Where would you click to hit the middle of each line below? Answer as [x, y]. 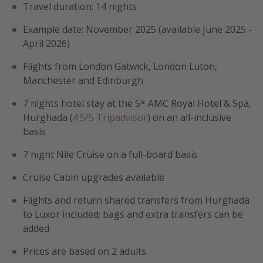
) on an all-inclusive [189, 118]
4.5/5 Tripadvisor [110, 118]
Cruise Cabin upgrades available [94, 178]
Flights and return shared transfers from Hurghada [136, 200]
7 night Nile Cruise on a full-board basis [110, 155]
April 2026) [46, 44]
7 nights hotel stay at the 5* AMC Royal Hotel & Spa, [137, 104]
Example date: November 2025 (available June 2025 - [137, 30]
